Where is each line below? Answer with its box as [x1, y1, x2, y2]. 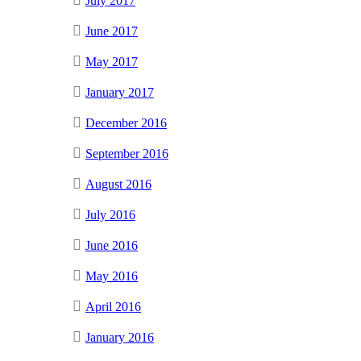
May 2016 [85, 268, 138, 283]
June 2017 [85, 23, 138, 38]
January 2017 [85, 85, 154, 99]
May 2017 [85, 54, 138, 68]
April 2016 [85, 299, 141, 313]
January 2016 [85, 330, 154, 344]
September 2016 [85, 146, 168, 160]
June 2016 [85, 238, 138, 252]
